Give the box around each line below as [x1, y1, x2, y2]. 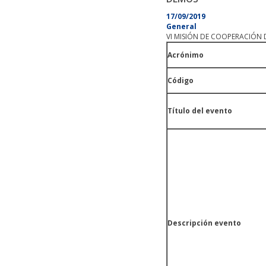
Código [167, 75, 194, 85]
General [166, 21, 197, 31]
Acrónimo [167, 50, 204, 60]
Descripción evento [167, 218, 241, 228]
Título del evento [167, 106, 232, 116]
